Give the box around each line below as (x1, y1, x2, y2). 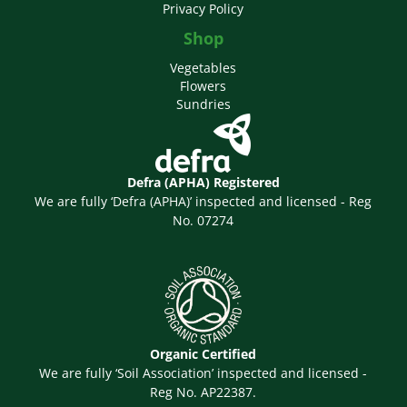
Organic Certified (150, 344, 257, 362)
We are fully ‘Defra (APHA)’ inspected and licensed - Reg (35, 192, 372, 210)
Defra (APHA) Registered (126, 173, 280, 191)
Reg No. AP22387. (150, 382, 257, 401)
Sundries (175, 94, 231, 113)
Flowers (180, 76, 227, 94)
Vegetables (170, 58, 237, 76)
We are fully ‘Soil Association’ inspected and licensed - (39, 363, 368, 382)
